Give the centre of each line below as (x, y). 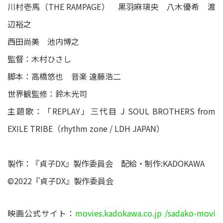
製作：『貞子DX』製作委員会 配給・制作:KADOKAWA (106, 163)
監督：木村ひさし (39, 58)
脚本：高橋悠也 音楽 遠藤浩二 (64, 76)
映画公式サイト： (41, 213)
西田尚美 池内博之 (43, 41)
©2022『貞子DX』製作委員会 (60, 180)
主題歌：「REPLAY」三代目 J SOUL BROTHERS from (111, 111)
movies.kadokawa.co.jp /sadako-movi (145, 213)
